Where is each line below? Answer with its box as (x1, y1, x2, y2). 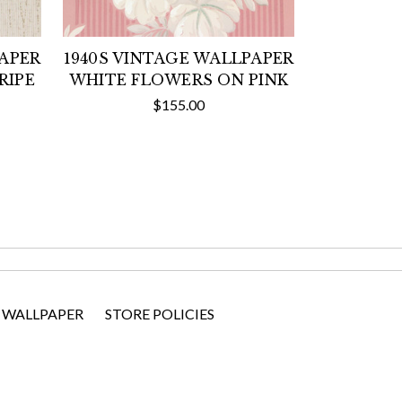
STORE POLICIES (104, 304, 214, 322)
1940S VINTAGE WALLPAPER (63, 48, 294, 67)
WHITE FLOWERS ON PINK (68, 70, 289, 89)
